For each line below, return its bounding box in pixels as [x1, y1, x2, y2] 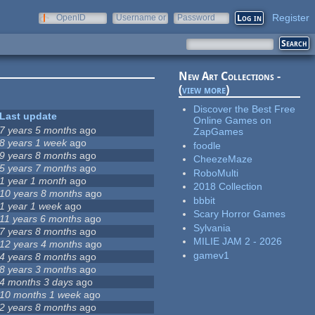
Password [177, 13, 215, 22]
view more [182, 83, 226, 97]
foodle [193, 139, 221, 151]
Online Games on [193, 115, 272, 127]
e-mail [116, 22, 140, 32]
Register [272, 12, 309, 23]
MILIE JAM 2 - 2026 [193, 236, 283, 247]
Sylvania [193, 221, 231, 233]
